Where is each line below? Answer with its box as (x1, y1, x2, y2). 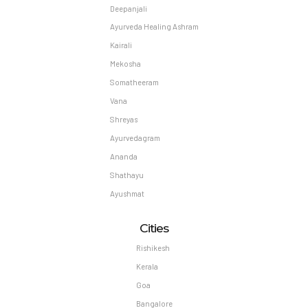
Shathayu (109, 170, 144, 179)
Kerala (135, 261, 158, 271)
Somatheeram (109, 78, 159, 87)
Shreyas (109, 115, 137, 124)
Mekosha (109, 59, 141, 69)
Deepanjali (109, 3, 147, 13)
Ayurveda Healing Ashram (109, 22, 199, 32)
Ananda (109, 152, 137, 161)
